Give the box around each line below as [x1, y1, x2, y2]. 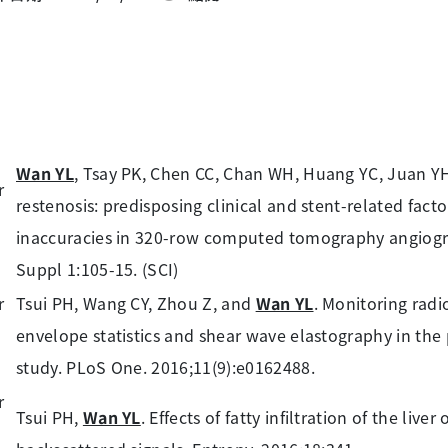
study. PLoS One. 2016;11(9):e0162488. [16, 355, 315, 379]
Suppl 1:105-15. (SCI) [16, 257, 179, 281]
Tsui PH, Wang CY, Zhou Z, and [16, 291, 256, 315]
